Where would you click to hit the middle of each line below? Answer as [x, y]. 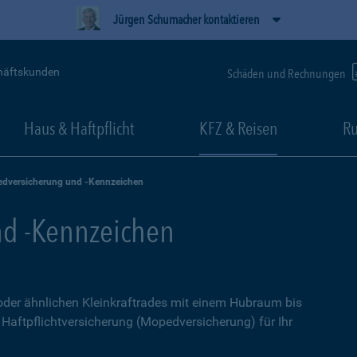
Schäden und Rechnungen [288, 73]
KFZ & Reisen [238, 128]
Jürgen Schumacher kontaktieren [186, 20]
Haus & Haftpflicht [79, 128]
